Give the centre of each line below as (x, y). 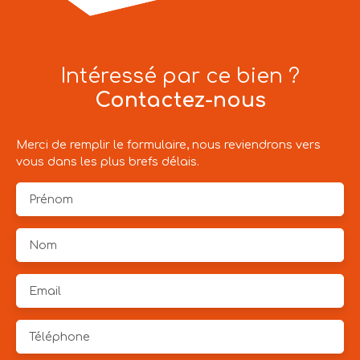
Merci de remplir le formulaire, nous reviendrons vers (168, 145)
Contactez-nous (180, 101)
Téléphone (59, 337)
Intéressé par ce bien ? (180, 77)
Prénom (51, 200)
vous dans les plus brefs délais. (108, 162)
